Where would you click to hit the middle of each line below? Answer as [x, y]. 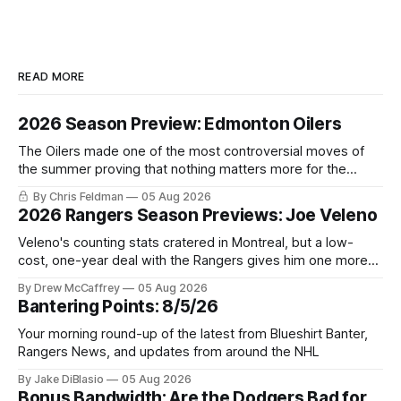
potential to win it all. [81, 187]
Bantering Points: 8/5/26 [118, 307]
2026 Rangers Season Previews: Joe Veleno [198, 215]
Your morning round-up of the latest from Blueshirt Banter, [193, 334]
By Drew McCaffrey [69, 288]
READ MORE [51, 77]
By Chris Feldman [78, 196]
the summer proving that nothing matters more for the [182, 169]
